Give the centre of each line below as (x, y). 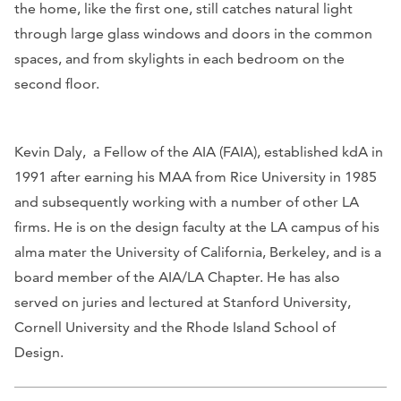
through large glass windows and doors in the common (193, 34)
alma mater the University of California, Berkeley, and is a (198, 252)
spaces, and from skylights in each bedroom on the (179, 59)
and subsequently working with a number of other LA (187, 202)
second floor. (57, 84)
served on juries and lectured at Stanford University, (183, 303)
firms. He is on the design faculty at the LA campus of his (197, 227)
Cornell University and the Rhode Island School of (175, 328)
